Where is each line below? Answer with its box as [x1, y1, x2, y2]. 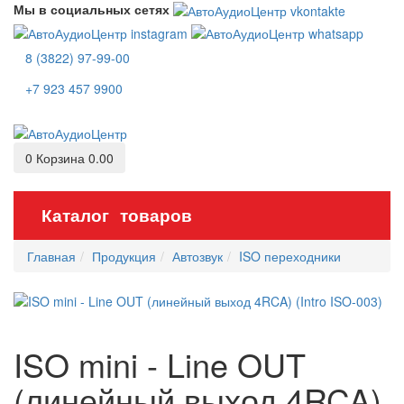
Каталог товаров [41, 204, 192, 225]
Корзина [36, 148, 88, 167]
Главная [27, 246, 76, 265]
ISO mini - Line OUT [14, 340, 306, 387]
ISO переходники [239, 246, 341, 265]
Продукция [92, 246, 156, 265]
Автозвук [172, 246, 223, 265]
